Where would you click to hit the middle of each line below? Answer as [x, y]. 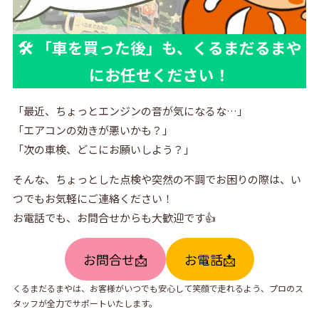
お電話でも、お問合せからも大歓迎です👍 [114, 218]
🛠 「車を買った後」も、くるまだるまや [159, 48]
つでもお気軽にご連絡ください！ [93, 199]
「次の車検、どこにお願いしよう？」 [103, 150]
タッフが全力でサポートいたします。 [85, 303]
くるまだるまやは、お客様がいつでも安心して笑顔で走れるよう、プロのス [158, 288]
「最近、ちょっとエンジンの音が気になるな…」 [130, 111]
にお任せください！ [159, 75]
